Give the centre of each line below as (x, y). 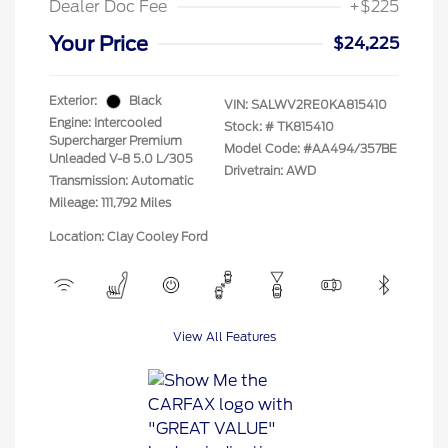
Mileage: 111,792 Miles (110, 203)
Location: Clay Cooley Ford (128, 237)
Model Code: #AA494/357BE (310, 149)
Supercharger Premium (115, 141)
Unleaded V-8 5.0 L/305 (121, 159)
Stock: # (249, 127)
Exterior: (73, 101)
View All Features (224, 337)
